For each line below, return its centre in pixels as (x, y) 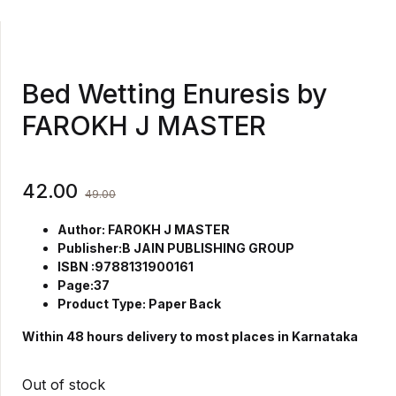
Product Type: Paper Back (139, 303)
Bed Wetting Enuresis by (175, 93)
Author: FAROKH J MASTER (144, 229)
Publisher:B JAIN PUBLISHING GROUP (176, 247)
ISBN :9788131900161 (126, 266)
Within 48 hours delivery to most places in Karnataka (190, 336)
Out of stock (64, 384)
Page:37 (84, 285)
